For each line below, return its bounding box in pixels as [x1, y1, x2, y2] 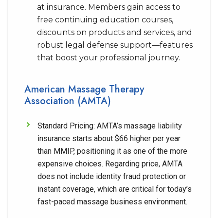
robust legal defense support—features [37, 40, 193, 50]
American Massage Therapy [24, 82, 144, 96]
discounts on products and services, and [37, 28, 192, 37]
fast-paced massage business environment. [37, 197, 187, 206]
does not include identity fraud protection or [37, 172, 186, 181]
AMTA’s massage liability [97, 121, 182, 130]
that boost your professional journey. [37, 53, 180, 62]
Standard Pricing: [37, 121, 97, 130]
